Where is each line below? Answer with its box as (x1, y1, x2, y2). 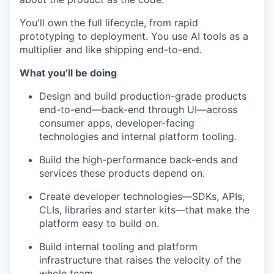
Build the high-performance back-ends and (39, 154, 238, 166)
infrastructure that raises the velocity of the (39, 254, 241, 266)
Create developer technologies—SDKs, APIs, (39, 190, 245, 202)
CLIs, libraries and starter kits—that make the (39, 204, 250, 216)
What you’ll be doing (20, 67, 117, 79)
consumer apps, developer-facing (39, 117, 194, 129)
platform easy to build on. (39, 217, 159, 229)
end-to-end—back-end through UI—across (39, 103, 237, 116)
